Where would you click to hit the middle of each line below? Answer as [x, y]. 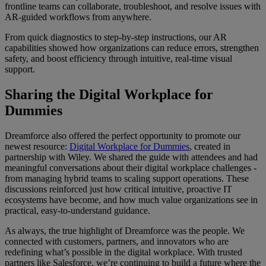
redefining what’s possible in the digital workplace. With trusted [123, 252]
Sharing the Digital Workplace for [109, 95]
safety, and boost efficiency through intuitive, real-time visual [118, 59]
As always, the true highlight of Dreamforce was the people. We [125, 231]
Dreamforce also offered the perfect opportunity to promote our [123, 136]
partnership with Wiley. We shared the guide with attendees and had [131, 157]
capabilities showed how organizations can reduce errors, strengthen [132, 48]
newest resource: [37, 147]
